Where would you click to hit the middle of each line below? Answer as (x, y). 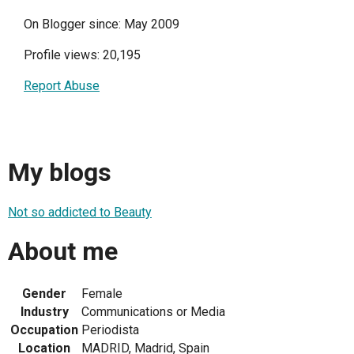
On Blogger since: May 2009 (102, 24)
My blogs (60, 173)
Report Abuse (62, 85)
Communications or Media (153, 311)
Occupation (44, 330)
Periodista (110, 330)
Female (102, 293)
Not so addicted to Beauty (80, 212)
